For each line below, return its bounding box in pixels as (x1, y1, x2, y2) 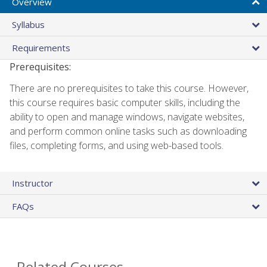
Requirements (12, 41, 70, 54)
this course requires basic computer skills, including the (10, 95, 240, 109)
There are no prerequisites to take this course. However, (10, 81, 249, 95)
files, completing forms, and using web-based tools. (10, 138, 223, 152)
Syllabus (12, 18, 45, 30)
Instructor (12, 176, 53, 189)
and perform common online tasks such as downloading (10, 124, 247, 138)
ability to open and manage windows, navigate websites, (10, 110, 244, 123)
